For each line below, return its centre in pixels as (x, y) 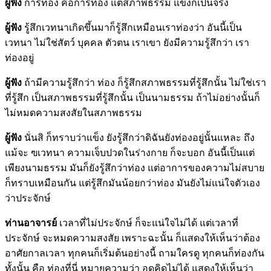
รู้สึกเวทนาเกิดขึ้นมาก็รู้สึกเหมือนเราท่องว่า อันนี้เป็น (132, 27)
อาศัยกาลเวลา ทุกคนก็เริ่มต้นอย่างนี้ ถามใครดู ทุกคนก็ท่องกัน (135, 253)
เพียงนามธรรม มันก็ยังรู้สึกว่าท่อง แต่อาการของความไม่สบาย (135, 168)
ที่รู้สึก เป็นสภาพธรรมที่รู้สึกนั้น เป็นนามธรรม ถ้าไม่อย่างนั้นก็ (132, 97)
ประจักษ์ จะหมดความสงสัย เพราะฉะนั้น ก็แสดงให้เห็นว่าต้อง (132, 238)
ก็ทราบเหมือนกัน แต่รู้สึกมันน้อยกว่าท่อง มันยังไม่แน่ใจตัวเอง (132, 183)
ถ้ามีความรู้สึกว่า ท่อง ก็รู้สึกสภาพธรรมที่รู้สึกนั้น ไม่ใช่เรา (144, 82)
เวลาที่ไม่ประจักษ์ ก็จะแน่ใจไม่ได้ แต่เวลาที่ (148, 223)
